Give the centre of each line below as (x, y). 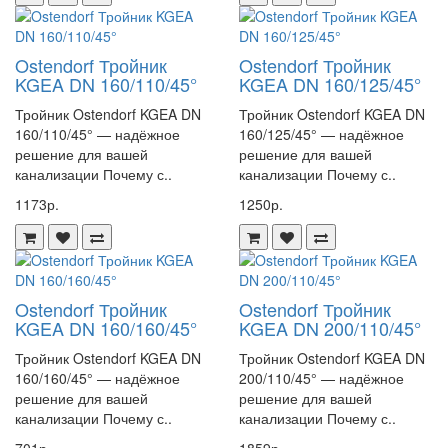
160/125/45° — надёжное (321, 134)
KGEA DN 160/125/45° (330, 84)
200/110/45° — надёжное (321, 378)
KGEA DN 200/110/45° (330, 328)
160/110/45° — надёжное (97, 134)
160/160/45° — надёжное (97, 378)
